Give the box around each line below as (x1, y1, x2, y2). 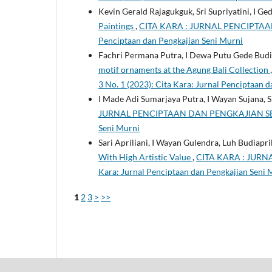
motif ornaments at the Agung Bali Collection (98, 64, 270, 75)
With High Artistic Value (98, 151, 192, 162)
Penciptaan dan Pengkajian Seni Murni (98, 35, 243, 46)
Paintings (98, 20, 135, 31)
